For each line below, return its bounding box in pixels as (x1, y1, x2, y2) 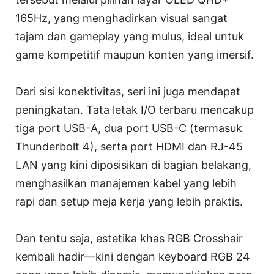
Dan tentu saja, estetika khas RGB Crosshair (15, 231, 243, 245)
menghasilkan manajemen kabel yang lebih (15, 176, 237, 190)
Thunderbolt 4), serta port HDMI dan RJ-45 (15, 139, 243, 153)
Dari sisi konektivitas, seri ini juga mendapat (15, 84, 240, 98)
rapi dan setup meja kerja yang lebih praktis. (15, 194, 243, 208)
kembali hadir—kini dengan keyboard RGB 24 (15, 250, 250, 263)
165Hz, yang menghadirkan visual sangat (15, 11, 228, 24)
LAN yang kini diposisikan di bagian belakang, (15, 158, 251, 171)
